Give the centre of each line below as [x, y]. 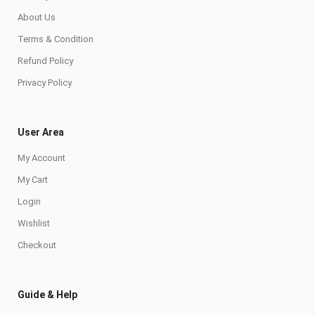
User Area [41, 132]
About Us [37, 17]
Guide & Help [47, 294]
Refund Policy [45, 60]
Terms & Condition [56, 39]
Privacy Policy [45, 82]
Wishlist [34, 223]
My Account [41, 157]
